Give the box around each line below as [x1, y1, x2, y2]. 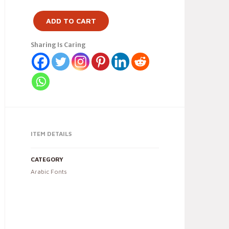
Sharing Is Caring [31, 41, 86, 49]
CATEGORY [31, 155, 63, 163]
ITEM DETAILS [31, 130, 72, 138]
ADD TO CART [46, 16, 96, 25]
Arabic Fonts [31, 168, 67, 175]
